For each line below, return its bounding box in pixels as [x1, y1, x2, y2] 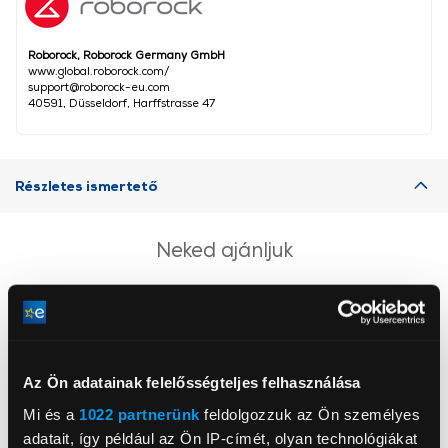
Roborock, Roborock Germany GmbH [28, 48, 225, 62]
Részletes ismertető [15, 177, 158, 195]
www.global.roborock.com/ [28, 64, 170, 78]
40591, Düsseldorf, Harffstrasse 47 [28, 96, 215, 110]
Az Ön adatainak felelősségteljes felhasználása [23, 373, 361, 391]
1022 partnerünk [79, 405, 200, 423]
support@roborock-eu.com [28, 80, 170, 94]
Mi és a [23, 405, 79, 423]
